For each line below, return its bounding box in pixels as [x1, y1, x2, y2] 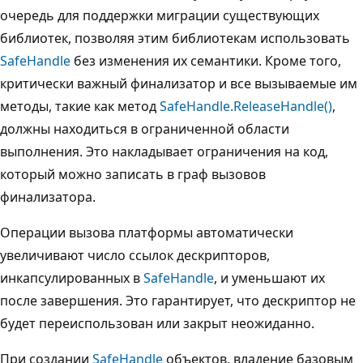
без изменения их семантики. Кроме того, [70, 51, 341, 70]
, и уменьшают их [214, 268, 325, 287]
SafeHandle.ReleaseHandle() [160, 96, 332, 115]
